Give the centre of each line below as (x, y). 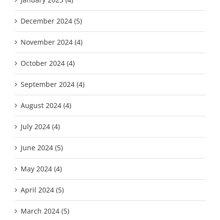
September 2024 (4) (53, 84)
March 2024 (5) (45, 211)
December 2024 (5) (51, 21)
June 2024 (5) (42, 148)
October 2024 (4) (48, 63)
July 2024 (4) (40, 127)
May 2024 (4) (41, 169)
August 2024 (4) (46, 106)
